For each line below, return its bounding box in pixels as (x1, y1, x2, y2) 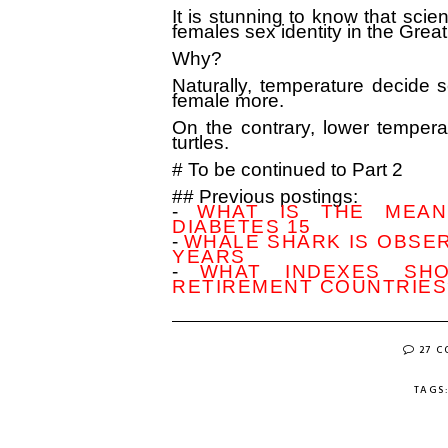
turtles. (172, 132, 229, 153)
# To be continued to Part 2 (172, 159, 403, 180)
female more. (172, 90, 284, 111)
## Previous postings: (172, 186, 358, 207)
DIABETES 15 (172, 216, 312, 237)
